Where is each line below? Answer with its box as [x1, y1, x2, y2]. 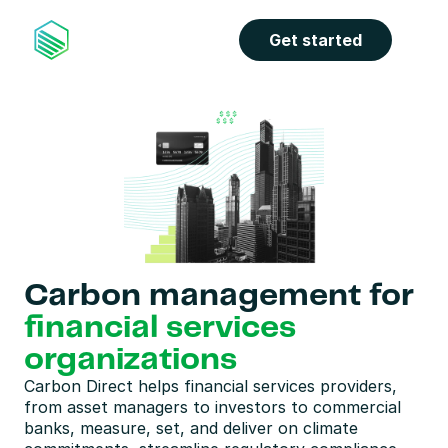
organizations [24, 345, 237, 375]
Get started [269, 30, 362, 50]
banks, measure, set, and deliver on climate [24, 418, 358, 438]
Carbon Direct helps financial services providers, [24, 376, 397, 396]
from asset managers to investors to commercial [24, 397, 401, 417]
